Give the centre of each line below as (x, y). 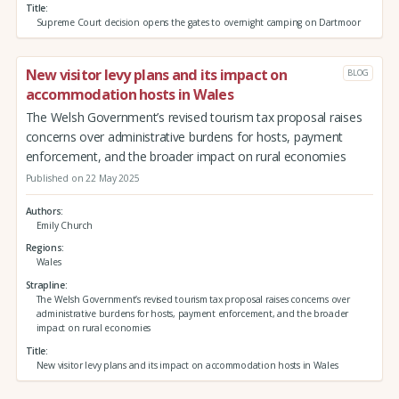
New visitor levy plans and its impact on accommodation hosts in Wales (187, 365)
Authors (43, 211)
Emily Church (64, 225)
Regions (44, 248)
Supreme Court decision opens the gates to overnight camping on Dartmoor (198, 22)
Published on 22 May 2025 (82, 179)
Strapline (45, 285)
